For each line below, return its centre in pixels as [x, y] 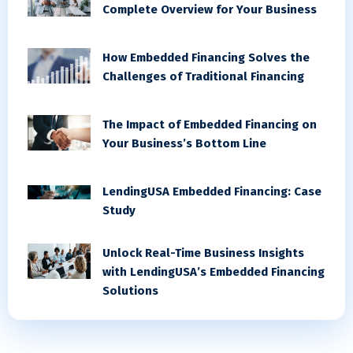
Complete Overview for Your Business [210, 9]
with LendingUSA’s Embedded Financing [214, 271]
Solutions [130, 290]
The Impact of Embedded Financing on [210, 124]
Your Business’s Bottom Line [184, 143]
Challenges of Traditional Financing [203, 76]
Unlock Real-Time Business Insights [203, 253]
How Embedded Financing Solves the [206, 57]
